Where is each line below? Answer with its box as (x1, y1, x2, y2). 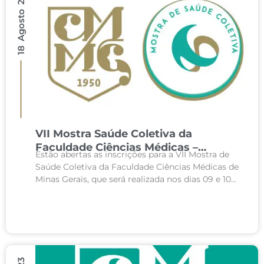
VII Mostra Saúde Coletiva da (35, 127, 192, 140)
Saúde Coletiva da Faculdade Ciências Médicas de (35, 161, 239, 172)
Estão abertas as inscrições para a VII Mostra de (35, 149, 229, 160)
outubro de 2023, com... (35, 186, 131, 197)
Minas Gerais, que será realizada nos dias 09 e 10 (35, 174, 231, 184)
